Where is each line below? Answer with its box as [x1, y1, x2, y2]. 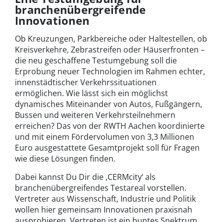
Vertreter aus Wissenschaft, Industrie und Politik [15, 193, 196, 204]
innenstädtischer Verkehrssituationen [15, 76, 157, 88]
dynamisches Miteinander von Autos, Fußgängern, [15, 98, 202, 110]
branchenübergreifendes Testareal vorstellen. [15, 182, 186, 193]
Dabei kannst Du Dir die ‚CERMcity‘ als [15, 171, 156, 182]
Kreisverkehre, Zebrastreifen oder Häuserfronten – [15, 44, 205, 55]
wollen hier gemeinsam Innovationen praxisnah [15, 204, 192, 215]
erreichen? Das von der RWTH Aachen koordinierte [15, 120, 205, 131]
